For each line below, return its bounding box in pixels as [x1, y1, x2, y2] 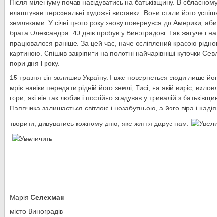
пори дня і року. [10, 60, 60, 67]
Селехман [31, 193, 64, 201]
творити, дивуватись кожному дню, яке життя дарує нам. [10, 120, 189, 127]
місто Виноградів [10, 207, 63, 215]
